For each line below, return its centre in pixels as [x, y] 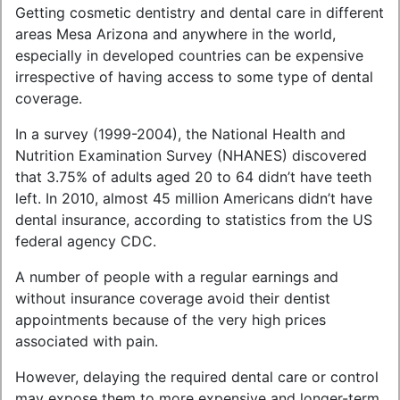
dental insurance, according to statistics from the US [194, 220]
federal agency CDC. [86, 241]
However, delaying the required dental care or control [197, 377]
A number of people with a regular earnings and [177, 277]
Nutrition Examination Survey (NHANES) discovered [191, 155]
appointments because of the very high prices [171, 320]
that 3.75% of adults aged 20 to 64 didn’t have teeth [193, 177]
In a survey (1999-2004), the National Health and [180, 134]
